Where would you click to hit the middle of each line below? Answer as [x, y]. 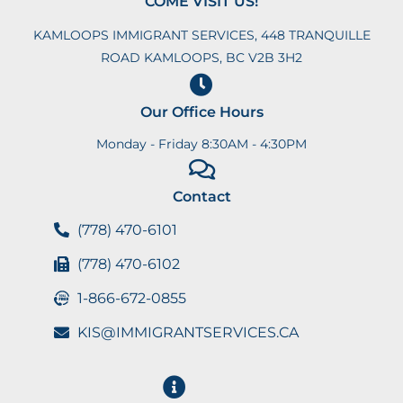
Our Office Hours [201, 112]
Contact [201, 196]
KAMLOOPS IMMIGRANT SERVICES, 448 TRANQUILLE [201, 35]
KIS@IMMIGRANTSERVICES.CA [188, 332]
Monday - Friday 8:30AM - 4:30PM [201, 143]
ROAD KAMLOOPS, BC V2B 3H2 [201, 57]
